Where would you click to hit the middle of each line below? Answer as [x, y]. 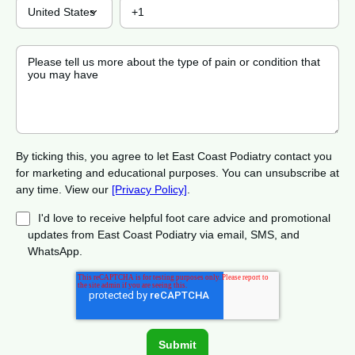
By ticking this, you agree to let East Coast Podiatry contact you [174, 157]
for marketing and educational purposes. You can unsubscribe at [177, 173]
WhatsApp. [55, 252]
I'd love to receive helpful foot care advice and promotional [184, 218]
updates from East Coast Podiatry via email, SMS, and [164, 235]
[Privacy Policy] [149, 190]
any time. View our [64, 190]
